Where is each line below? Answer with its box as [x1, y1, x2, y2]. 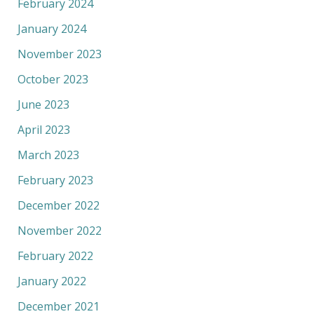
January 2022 [17, 273, 86, 289]
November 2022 [17, 222, 102, 238]
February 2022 [17, 247, 93, 264]
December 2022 [17, 197, 100, 213]
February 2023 [17, 172, 93, 188]
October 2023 [17, 71, 88, 87]
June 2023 [17, 96, 69, 112]
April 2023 [17, 121, 70, 137]
